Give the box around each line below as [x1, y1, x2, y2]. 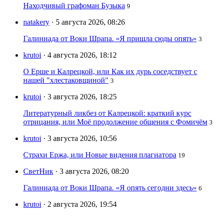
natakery [23, 18, 49, 27]
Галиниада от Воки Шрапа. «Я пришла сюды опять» [23, 34, 197, 43]
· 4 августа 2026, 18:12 [43, 51, 117, 60]
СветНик [23, 167, 53, 176]
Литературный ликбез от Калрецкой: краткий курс [23, 109, 191, 118]
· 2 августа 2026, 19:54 [43, 200, 117, 209]
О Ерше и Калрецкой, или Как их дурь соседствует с [23, 67, 197, 76]
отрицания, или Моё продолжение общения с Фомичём [23, 118, 207, 126]
